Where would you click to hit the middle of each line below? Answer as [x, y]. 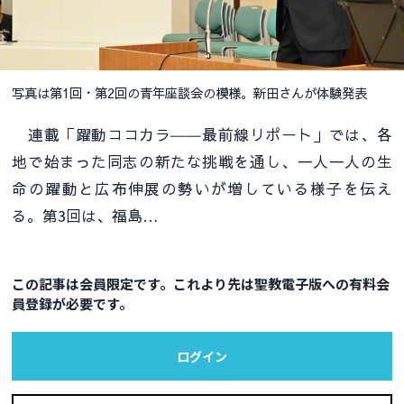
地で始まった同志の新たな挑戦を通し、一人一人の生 [202, 161]
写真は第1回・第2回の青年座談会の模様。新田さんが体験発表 [190, 92]
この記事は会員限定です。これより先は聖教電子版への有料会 [201, 284]
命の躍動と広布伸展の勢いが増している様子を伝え [202, 188]
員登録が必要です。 [73, 304]
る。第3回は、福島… [86, 215]
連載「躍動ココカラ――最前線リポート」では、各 [202, 134]
